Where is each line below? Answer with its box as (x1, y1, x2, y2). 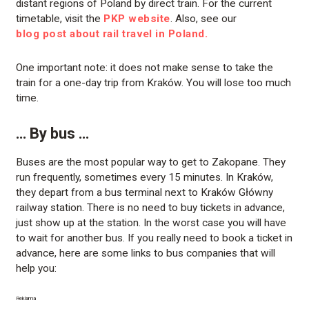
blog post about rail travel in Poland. (16, 28, 208, 41)
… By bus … (16, 124, 90, 142)
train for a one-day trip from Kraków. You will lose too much (16, 77, 292, 90)
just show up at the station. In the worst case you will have (16, 217, 287, 230)
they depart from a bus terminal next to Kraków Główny (16, 186, 274, 199)
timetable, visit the (16, 12, 104, 26)
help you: (16, 262, 57, 275)
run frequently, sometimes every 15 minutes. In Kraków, (16, 171, 274, 184)
